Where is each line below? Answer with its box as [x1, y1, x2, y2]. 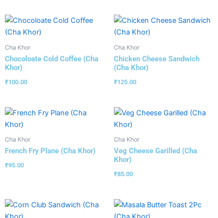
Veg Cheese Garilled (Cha [114, 146, 197, 156]
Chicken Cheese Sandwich [114, 54, 200, 64]
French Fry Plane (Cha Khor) [5, 146, 95, 156]
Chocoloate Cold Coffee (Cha [5, 54, 98, 64]
